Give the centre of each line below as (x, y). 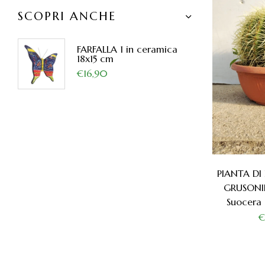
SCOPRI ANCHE (67, 17)
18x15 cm (95, 59)
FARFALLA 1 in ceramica (127, 49)
